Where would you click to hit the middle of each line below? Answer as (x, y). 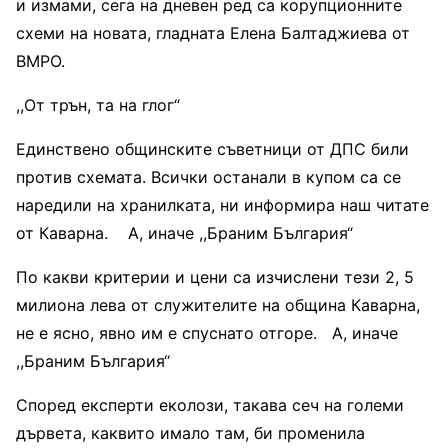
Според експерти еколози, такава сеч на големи (210, 404)
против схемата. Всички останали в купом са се (208, 176)
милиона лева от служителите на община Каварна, (218, 304)
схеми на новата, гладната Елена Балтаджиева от (213, 32)
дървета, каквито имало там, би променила (190, 432)
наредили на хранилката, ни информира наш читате (222, 204)
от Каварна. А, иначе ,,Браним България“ (184, 232)
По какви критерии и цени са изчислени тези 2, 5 (215, 276)
